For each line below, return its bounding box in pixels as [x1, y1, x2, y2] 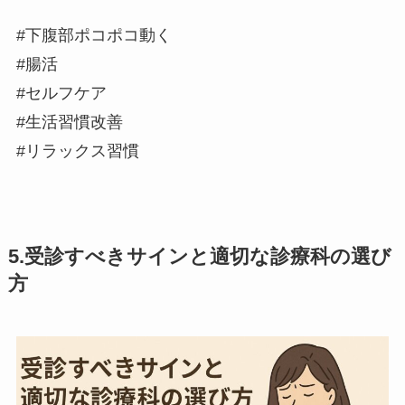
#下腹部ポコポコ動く [15, 26, 172, 45]
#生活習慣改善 [15, 113, 123, 132]
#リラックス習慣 [15, 142, 139, 161]
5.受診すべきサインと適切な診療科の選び [7, 246, 391, 268]
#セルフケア [15, 84, 107, 103]
